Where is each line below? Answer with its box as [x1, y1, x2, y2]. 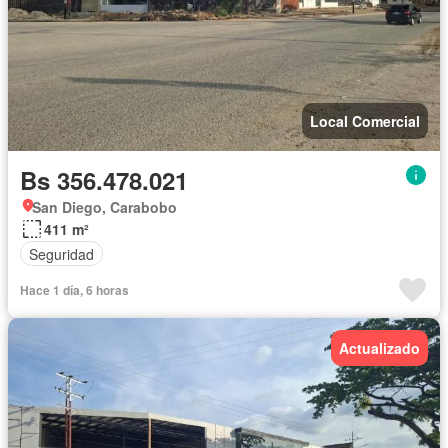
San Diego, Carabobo [32, 197, 177, 218]
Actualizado [339, 338, 420, 359]
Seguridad [29, 243, 94, 264]
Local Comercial [310, 111, 420, 132]
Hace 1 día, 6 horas [20, 281, 129, 300]
